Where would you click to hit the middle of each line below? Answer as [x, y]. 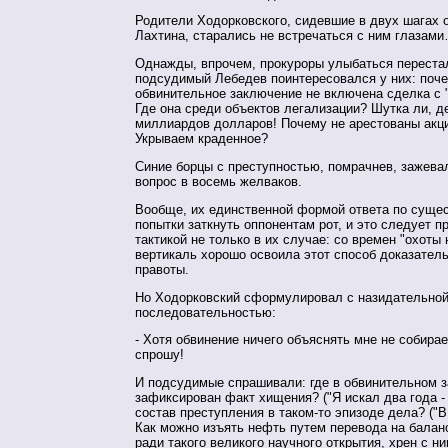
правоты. [162, 269]
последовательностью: [205, 312]
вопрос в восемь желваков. [218, 181]
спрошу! [159, 355]
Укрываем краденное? [201, 139]
